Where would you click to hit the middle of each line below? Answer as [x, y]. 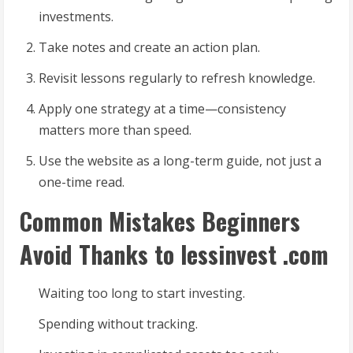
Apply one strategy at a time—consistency [162, 109]
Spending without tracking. [118, 324]
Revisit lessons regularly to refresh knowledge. [177, 78]
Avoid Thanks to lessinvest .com [174, 255]
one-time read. [82, 182]
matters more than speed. [115, 130]
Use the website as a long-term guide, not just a [180, 161]
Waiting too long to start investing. [142, 294]
